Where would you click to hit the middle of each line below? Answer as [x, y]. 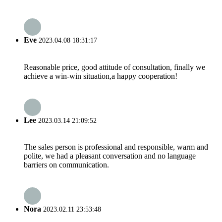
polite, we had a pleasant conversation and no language [110, 156]
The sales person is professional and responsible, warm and [116, 147]
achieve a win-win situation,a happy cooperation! [101, 76]
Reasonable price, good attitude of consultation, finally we [114, 67]
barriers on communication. [66, 165]
